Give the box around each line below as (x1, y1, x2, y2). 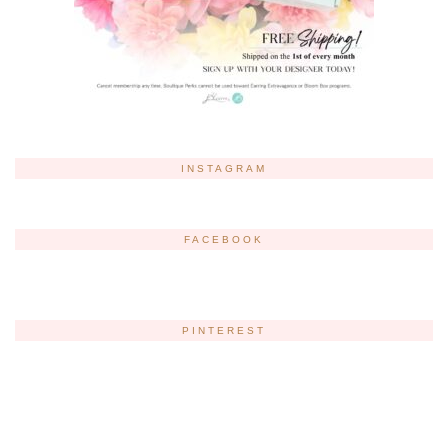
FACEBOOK (184, 234, 264, 246)
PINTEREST (182, 325, 266, 337)
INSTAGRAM (181, 163, 267, 175)
